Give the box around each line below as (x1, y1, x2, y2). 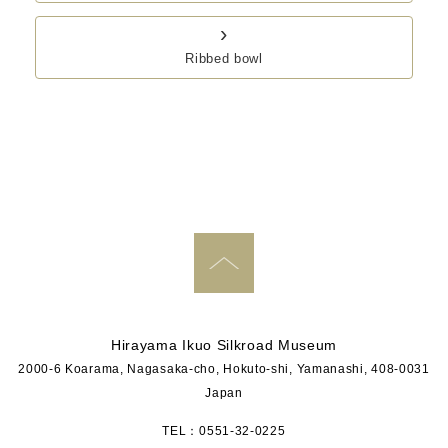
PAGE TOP (254, 254, 330, 271)
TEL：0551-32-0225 (162, 423, 286, 438)
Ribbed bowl (185, 52, 263, 67)
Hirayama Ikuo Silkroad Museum (110, 336, 338, 353)
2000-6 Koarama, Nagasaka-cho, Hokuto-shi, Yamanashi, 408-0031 (18, 361, 430, 376)
